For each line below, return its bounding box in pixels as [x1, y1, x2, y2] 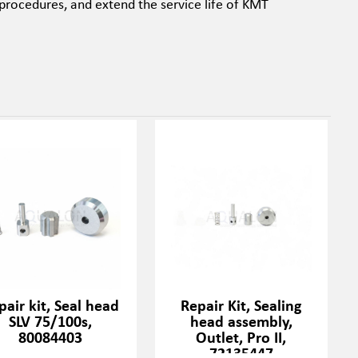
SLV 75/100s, [8, 310, 92, 332]
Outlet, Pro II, [196, 326, 287, 348]
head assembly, [189, 310, 292, 332]
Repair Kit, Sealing [181, 294, 302, 316]
